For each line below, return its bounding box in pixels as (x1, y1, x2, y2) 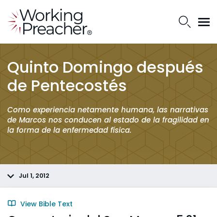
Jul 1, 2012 (19, 171, 49, 180)
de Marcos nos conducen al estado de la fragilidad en (7, 115, 209, 125)
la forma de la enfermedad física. (7, 125, 132, 135)
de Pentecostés (7, 75, 127, 96)
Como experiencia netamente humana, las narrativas (7, 105, 208, 115)
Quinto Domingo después (7, 56, 203, 78)
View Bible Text (18, 199, 73, 209)
